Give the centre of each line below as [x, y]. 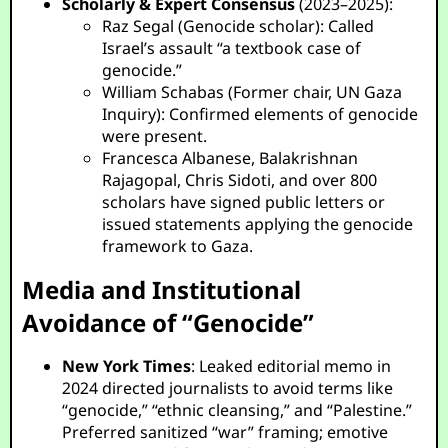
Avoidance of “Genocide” [168, 322]
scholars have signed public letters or [244, 202]
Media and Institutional [162, 289]
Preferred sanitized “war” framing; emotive [225, 432]
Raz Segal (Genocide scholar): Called [238, 26]
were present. [155, 136]
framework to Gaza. [178, 246]
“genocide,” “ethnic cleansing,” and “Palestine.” [237, 410]
